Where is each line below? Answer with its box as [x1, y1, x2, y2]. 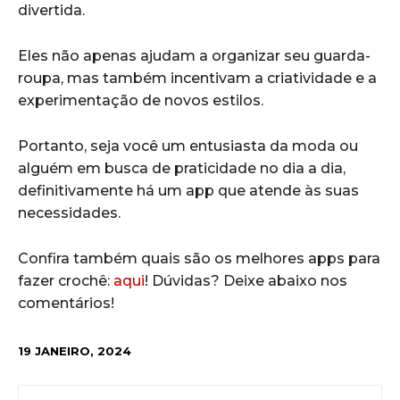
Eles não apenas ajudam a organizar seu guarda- [18, 47, 371, 65]
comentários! [18, 295, 114, 312]
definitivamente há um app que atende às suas [18, 182, 359, 200]
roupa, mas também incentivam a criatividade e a [18, 70, 377, 87]
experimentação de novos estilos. [18, 92, 267, 110]
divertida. [18, 2, 88, 20]
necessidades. [18, 204, 121, 222]
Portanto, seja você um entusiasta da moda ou [18, 137, 358, 155]
